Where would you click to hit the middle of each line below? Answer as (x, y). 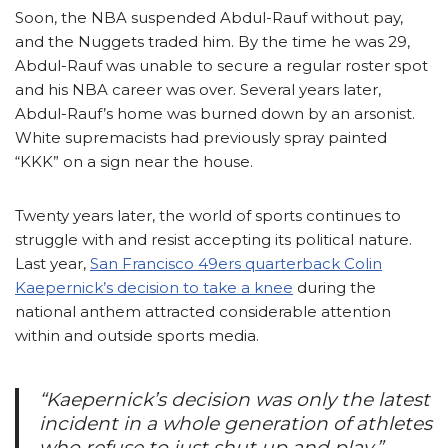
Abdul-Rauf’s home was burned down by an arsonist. (215, 114)
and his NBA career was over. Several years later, (198, 90)
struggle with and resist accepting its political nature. (213, 240)
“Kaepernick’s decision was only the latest (234, 400)
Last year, (52, 264)
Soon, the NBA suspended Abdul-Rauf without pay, (209, 18)
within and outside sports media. (137, 336)
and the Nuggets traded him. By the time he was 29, (212, 42)
